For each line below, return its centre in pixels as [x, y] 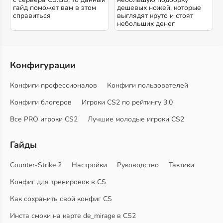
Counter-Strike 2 [36, 165]
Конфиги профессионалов [54, 85]
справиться [32, 15]
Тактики [181, 165]
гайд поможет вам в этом [55, 7]
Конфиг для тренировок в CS [58, 182]
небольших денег [146, 23]
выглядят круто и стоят [155, 15]
